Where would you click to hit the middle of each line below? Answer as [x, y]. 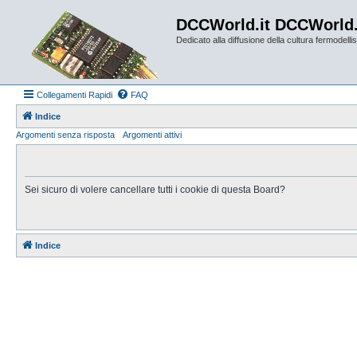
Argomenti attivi [152, 135]
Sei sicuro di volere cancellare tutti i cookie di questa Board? [155, 190]
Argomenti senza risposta [65, 135]
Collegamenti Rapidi [75, 95]
